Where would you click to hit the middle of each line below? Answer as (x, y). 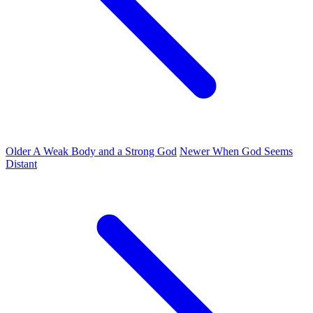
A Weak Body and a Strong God (104, 151)
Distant (21, 163)
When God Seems (251, 151)
